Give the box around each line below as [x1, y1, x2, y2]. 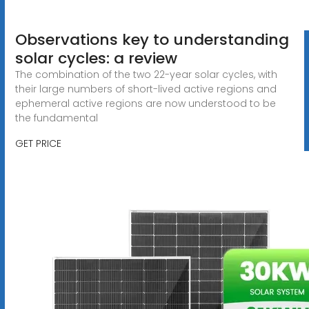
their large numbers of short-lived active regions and [14, 81, 277, 96]
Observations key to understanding [14, 28, 289, 50]
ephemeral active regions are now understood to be [14, 96, 276, 110]
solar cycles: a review [14, 47, 177, 69]
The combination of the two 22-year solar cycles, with [14, 67, 277, 81]
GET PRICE [14, 136, 61, 150]
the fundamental [14, 110, 98, 125]
